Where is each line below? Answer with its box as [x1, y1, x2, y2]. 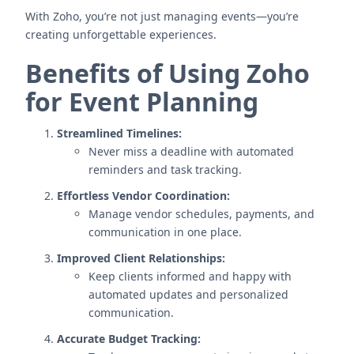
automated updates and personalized [88, 287, 288, 302]
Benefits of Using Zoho [25, 56, 310, 90]
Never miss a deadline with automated [88, 144, 294, 159]
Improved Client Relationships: [57, 250, 225, 265]
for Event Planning [25, 85, 258, 119]
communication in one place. [88, 224, 242, 239]
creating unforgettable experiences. [25, 27, 217, 42]
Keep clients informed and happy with [88, 269, 292, 284]
